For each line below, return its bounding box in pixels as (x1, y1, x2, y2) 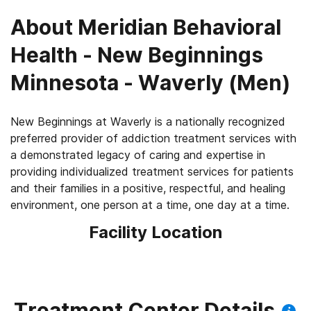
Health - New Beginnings (10, 42, 263, 67)
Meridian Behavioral (78, 15, 281, 40)
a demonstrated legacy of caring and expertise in (10, 148, 265, 162)
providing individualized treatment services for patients (10, 165, 294, 178)
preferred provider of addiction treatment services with (10, 131, 296, 145)
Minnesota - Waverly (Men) (10, 70, 290, 95)
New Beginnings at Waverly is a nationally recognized (10, 115, 285, 128)
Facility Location (89, 222, 222, 242)
